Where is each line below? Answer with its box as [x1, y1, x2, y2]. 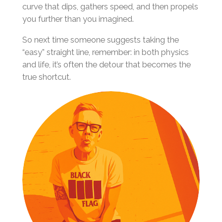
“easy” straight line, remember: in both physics [22, 47, 189, 57]
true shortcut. [22, 71, 71, 82]
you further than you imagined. [22, 14, 134, 24]
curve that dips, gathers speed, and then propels [22, 1, 198, 12]
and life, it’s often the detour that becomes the [22, 59, 191, 69]
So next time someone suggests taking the [22, 34, 179, 45]
